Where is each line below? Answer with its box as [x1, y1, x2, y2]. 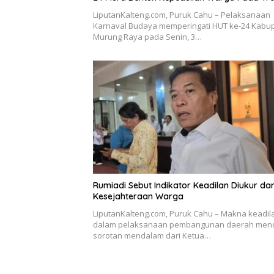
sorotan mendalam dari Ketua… [93, 230, 211, 242]
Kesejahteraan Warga [93, 191, 183, 202]
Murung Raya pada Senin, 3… [93, 31, 202, 42]
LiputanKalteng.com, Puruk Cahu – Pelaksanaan [93, 9, 270, 20]
